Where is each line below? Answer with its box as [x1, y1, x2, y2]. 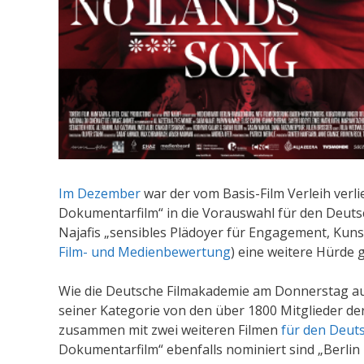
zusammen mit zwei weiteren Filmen [58, 320, 278, 339]
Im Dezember [58, 184, 141, 202]
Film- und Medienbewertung [58, 242, 231, 261]
